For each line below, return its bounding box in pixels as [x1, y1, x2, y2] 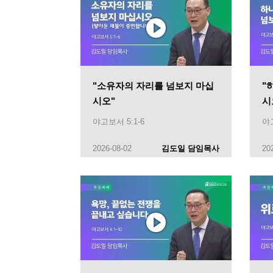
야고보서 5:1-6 [93, 116, 144, 126]
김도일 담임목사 [161, 143, 219, 153]
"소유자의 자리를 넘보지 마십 [93, 80, 214, 91]
